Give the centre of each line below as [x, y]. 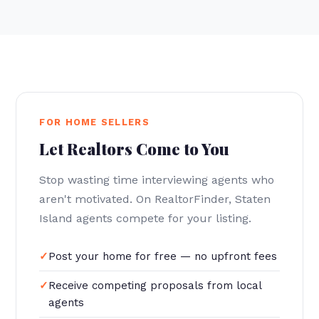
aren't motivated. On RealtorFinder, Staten [155, 199]
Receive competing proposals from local [156, 286]
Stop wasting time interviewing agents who [157, 180]
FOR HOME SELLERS [94, 122]
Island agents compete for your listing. [146, 218]
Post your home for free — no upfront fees [163, 256]
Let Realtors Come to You [135, 149]
